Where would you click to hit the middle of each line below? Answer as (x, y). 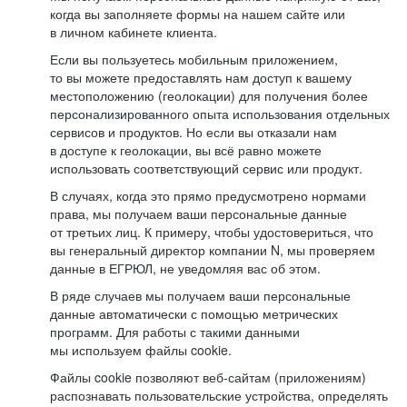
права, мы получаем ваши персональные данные (199, 213)
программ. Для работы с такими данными (175, 332)
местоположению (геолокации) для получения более (209, 95)
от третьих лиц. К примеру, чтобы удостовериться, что (212, 232)
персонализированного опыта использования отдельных (220, 114)
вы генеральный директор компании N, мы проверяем (213, 250)
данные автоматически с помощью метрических (194, 313)
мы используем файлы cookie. (141, 350)
